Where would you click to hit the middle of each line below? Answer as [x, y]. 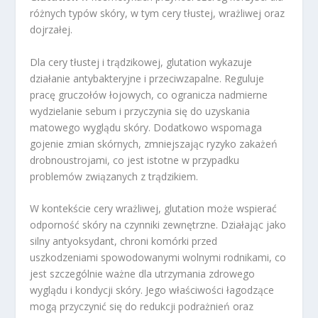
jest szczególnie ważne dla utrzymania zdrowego [143, 274]
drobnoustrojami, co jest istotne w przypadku [135, 160]
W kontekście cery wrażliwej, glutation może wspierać [154, 209]
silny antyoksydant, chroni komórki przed [124, 241]
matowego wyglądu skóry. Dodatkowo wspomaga [146, 127]
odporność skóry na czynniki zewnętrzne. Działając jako [158, 225]
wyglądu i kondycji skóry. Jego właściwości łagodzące [152, 290]
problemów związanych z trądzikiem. [114, 176]
